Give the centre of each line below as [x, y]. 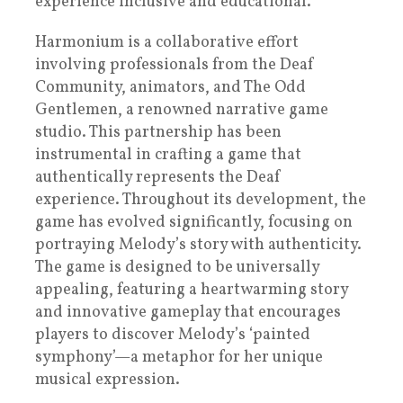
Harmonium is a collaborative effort [167, 43]
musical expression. [107, 381]
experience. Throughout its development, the [201, 201]
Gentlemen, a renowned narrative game [182, 111]
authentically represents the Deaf [158, 178]
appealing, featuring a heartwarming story [192, 291]
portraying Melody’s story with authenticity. [198, 246]
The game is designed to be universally [177, 268]
